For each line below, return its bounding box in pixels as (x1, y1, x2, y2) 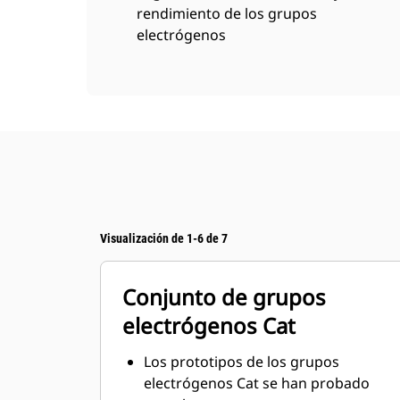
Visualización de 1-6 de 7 (100, 231, 228, 246)
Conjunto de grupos (122, 282, 326, 312)
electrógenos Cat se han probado (144, 373, 370, 393)
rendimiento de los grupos (137, 4, 317, 23)
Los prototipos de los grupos (144, 352, 339, 371)
